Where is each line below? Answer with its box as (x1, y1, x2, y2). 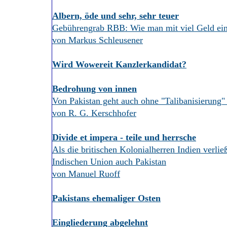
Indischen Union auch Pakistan (52, 157, 166, 167)
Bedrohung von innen (52, 84, 137, 94)
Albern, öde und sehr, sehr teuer (52, 11, 179, 21)
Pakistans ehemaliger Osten (52, 193, 161, 203)
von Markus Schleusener (52, 35, 143, 45)
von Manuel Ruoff (52, 169, 120, 179)
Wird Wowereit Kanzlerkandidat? (52, 59, 186, 69)
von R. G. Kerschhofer (52, 108, 136, 118)
